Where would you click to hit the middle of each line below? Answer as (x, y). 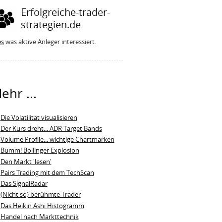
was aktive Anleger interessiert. (50, 42)
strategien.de (51, 25)
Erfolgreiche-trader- (65, 12)
